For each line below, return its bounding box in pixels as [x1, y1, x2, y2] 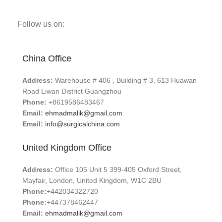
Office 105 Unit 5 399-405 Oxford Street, [53, 166, 182, 174]
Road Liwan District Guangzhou [22, 87, 121, 96]
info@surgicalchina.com [45, 120, 120, 128]
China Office [22, 54, 71, 64]
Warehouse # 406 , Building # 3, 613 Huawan [53, 76, 197, 85]
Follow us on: [17, 20, 64, 29]
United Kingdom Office [22, 143, 111, 153]
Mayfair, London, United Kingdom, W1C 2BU [22, 176, 162, 185]
